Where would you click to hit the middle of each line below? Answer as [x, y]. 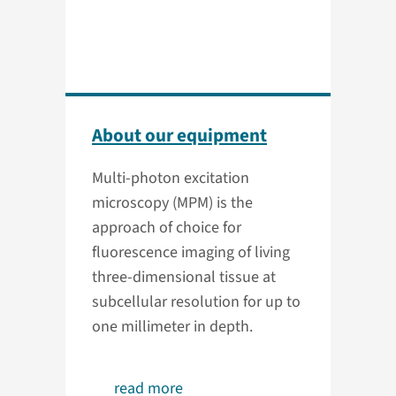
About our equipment [179, 135]
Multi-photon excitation [171, 179]
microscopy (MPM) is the [172, 203]
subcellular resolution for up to [196, 302]
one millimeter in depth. [172, 327]
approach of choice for [167, 228]
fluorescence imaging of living [191, 253]
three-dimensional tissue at [184, 278]
